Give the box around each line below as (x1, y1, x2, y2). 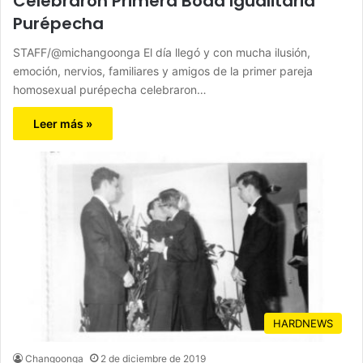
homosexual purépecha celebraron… (13, 83, 207, 97)
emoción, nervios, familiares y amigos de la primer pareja (13, 64, 313, 79)
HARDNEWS (273, 317, 333, 331)
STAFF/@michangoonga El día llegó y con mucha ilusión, (13, 45, 310, 60)
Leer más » (33, 117, 92, 131)
